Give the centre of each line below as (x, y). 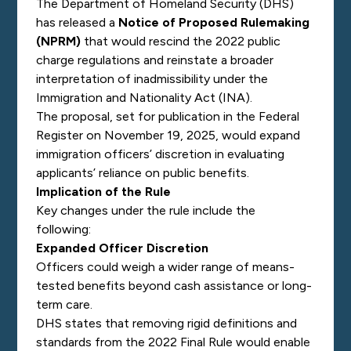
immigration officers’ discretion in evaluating (161, 154)
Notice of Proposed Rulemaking (214, 22)
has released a (76, 22)
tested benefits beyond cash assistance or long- (174, 286)
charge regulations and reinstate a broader (155, 60)
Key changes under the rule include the (146, 210)
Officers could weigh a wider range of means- (166, 267)
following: (65, 229)
